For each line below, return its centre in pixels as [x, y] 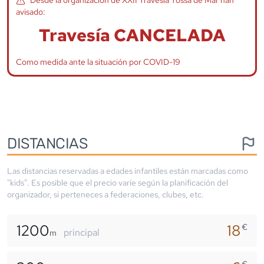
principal [82, 232]
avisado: [31, 11]
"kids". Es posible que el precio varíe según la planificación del [118, 182]
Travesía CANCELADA [132, 35]
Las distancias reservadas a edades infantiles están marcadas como [128, 171]
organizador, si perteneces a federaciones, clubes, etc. [105, 194]
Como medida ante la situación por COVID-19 [98, 62]
